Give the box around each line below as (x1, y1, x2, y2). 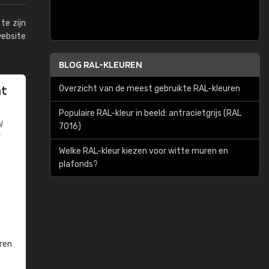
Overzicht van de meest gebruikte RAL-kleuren (59, 83, 240, 94)
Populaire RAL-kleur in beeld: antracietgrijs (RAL (59, 108, 241, 118)
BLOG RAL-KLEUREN (59, 59, 142, 70)
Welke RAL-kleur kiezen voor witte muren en (59, 146, 228, 156)
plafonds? (59, 159, 98, 169)
